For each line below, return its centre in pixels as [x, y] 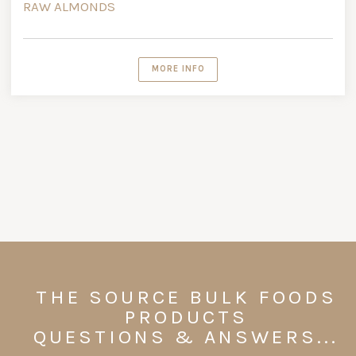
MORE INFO [178, 69]
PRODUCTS [186, 316]
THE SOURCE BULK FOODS [186, 296]
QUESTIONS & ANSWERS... [186, 336]
